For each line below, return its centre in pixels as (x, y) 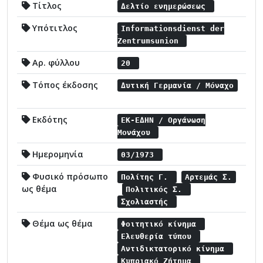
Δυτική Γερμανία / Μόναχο (178, 85)
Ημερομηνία (57, 154)
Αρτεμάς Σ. (209, 177)
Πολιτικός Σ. (156, 189)
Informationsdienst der (173, 28)
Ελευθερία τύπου (159, 236)
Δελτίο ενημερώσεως (166, 6)
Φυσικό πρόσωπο (69, 176)
